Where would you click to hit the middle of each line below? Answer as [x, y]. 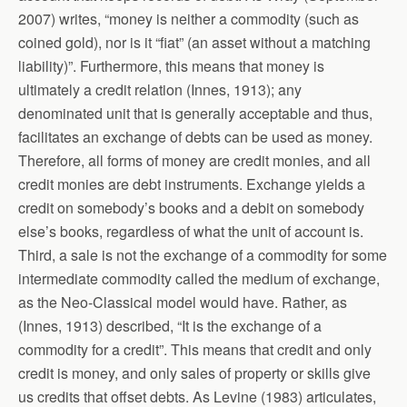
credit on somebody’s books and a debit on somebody [191, 208]
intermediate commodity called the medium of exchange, [199, 278]
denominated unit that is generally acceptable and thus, [195, 113]
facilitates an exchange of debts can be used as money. [195, 137]
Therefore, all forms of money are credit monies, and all [194, 160]
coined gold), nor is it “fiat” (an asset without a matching [194, 42]
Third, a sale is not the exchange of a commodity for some [203, 255]
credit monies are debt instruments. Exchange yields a [192, 184]
